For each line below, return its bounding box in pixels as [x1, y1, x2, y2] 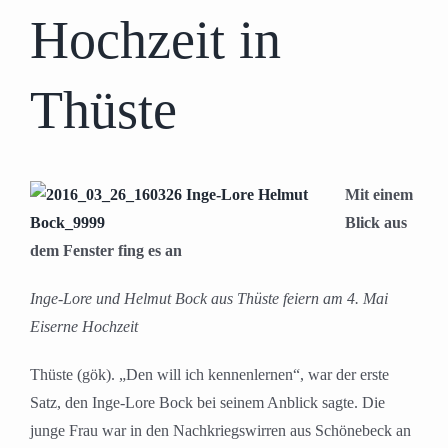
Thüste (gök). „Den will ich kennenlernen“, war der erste [30, 366, 389, 384]
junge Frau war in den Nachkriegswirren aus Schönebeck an [30, 422, 411, 440]
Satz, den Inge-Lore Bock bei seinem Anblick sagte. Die [30, 394, 385, 412]
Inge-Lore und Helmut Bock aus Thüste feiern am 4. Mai [30, 290, 388, 308]
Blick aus [345, 214, 407, 232]
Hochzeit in [30, 10, 281, 70]
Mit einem [345, 186, 413, 204]
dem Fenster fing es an [30, 242, 182, 260]
